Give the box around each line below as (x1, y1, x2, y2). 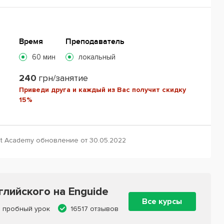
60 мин (32, 52, 56, 61)
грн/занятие (38, 72, 88, 83)
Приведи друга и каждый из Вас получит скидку (19, 85, 186, 94)
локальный (78, 52, 116, 61)
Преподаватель (65, 36, 125, 46)
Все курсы (142, 196, 182, 207)
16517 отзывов (70, 204, 118, 213)
